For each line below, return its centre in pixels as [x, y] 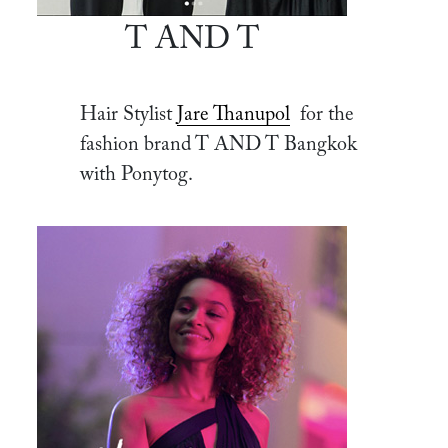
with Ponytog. [136, 175]
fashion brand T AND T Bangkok [218, 145]
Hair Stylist [126, 115]
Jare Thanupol [233, 115]
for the [327, 115]
